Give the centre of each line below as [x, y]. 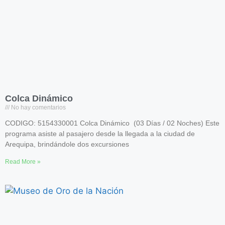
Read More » [23, 162]
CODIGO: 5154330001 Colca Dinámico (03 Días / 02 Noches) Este [112, 123]
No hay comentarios [38, 107]
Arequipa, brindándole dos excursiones [67, 144]
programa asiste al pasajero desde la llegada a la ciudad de [100, 134]
